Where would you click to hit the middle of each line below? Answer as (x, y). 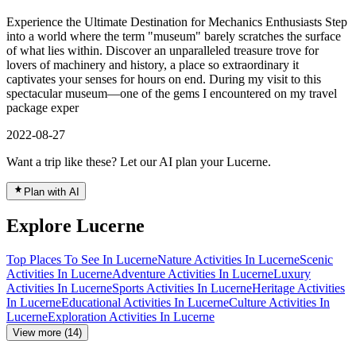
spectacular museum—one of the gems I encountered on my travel (172, 93)
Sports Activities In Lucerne (182, 288)
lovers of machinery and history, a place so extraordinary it (153, 64)
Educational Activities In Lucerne (145, 303)
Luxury (292, 274)
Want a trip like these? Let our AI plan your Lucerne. (139, 161)
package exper (43, 107)
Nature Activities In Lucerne (228, 260)
